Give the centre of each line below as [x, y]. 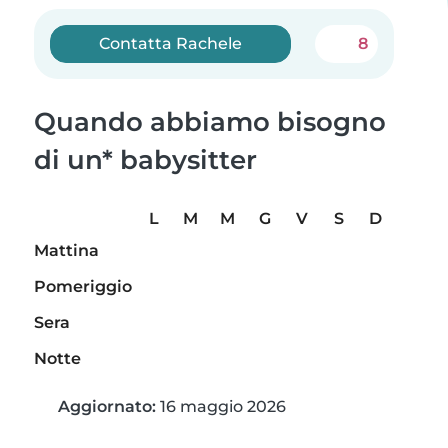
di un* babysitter [145, 160]
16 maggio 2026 [221, 407]
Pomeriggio [83, 287]
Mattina [66, 251]
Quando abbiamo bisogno [210, 122]
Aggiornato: [107, 407]
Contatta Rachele [171, 43]
